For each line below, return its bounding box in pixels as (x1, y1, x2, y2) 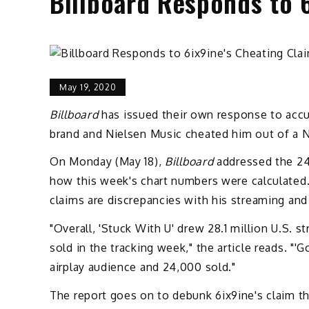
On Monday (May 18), (50, 154, 165, 169)
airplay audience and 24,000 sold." (50, 260, 236, 275)
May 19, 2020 (59, 81, 117, 92)
